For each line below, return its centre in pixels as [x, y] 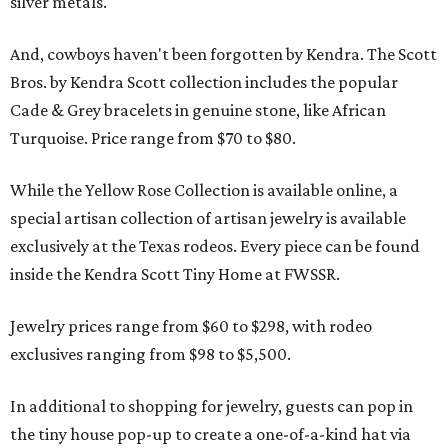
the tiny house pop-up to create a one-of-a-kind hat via [210, 434]
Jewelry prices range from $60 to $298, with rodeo [191, 326]
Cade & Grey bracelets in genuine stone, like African [198, 110]
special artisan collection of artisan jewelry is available [208, 218]
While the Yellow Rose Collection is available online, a [204, 190]
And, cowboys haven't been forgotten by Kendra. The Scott [223, 54]
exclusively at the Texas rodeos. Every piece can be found [215, 246]
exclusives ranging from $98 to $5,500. [150, 354]
